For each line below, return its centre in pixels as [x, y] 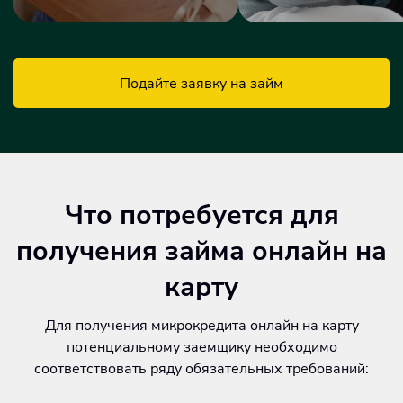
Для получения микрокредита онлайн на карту [201, 326]
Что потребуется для [201, 215]
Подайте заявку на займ [201, 83]
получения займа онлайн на [201, 251]
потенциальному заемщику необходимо [201, 347]
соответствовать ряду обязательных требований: [201, 369]
